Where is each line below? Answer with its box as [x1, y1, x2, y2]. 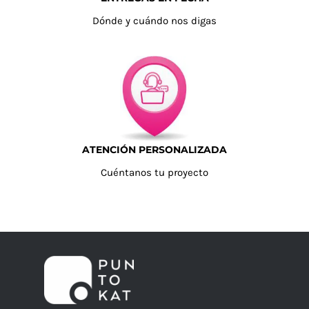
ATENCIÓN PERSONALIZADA [82, 143, 227, 157]
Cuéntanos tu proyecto [101, 166, 208, 179]
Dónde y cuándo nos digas [92, 14, 217, 28]
